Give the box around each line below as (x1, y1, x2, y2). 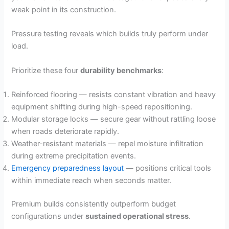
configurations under (11, 211, 86, 221)
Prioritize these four (11, 65, 81, 75)
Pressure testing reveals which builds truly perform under (11, 29, 209, 39)
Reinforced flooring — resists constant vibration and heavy (11, 90, 216, 100)
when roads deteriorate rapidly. (11, 127, 120, 136)
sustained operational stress (85, 211, 189, 221)
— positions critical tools (124, 164, 212, 173)
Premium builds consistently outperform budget (11, 199, 176, 209)
